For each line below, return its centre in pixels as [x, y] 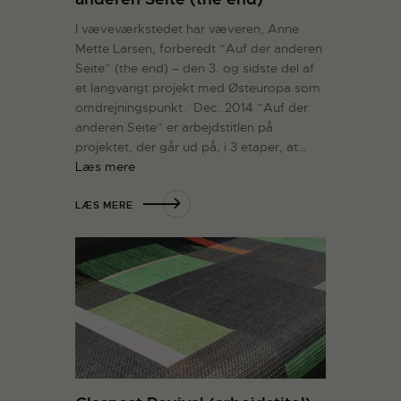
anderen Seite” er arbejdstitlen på [174, 128]
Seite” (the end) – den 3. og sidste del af [195, 68]
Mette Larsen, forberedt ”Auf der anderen [199, 49]
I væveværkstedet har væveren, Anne [187, 29]
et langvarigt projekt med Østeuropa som [198, 88]
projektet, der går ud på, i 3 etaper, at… [191, 147]
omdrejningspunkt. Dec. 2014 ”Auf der [192, 108]
